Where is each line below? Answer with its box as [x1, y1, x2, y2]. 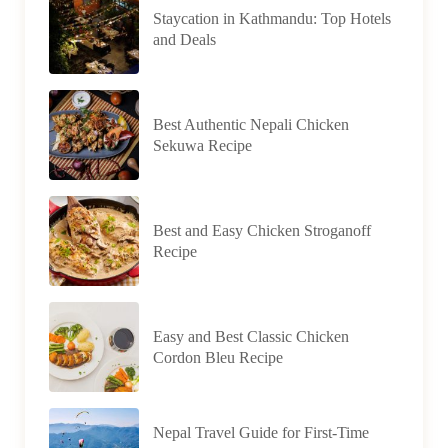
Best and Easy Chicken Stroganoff [153, 222, 371, 239]
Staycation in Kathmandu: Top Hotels [153, 10, 391, 27]
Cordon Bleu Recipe [153, 349, 283, 366]
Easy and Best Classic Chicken [153, 328, 349, 345]
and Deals [153, 31, 216, 48]
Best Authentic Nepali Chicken [153, 116, 349, 133]
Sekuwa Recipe [153, 137, 252, 154]
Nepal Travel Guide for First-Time [153, 423, 369, 441]
